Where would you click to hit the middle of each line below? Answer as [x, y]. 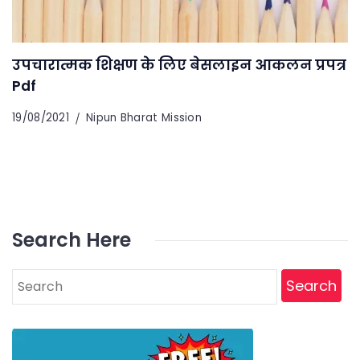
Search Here [72, 240]
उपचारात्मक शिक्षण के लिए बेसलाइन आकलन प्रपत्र [179, 65]
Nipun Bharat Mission [144, 118]
